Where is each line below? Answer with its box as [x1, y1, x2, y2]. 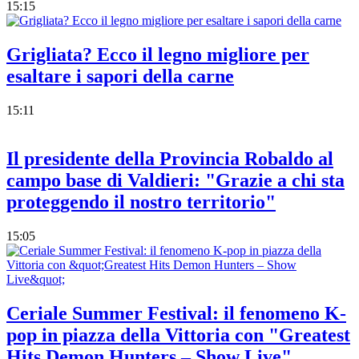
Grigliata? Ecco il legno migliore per [6, 44, 309, 66]
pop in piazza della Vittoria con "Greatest [6, 324, 350, 345]
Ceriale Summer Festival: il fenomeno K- [6, 302, 346, 324]
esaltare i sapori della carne [6, 66, 234, 87]
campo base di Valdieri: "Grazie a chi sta [6, 169, 345, 191]
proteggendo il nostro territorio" [6, 191, 276, 212]
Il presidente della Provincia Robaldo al [6, 147, 333, 169]
